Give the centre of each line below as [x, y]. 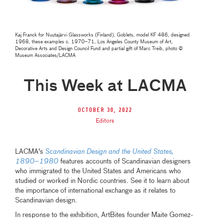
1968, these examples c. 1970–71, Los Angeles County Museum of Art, [94, 42]
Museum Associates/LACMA [45, 56]
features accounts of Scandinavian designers [125, 162]
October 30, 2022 [105, 110]
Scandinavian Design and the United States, [110, 152]
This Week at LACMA [105, 87]
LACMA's [30, 152]
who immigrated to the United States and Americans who [98, 172]
